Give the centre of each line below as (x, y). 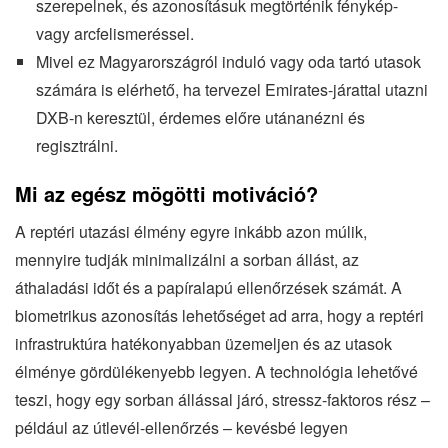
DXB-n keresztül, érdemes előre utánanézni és (200, 118)
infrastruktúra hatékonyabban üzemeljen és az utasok (203, 344)
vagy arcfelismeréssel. (114, 34)
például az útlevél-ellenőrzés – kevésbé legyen (181, 428)
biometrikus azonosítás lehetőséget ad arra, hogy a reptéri (219, 316)
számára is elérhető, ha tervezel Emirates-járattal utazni (231, 90)
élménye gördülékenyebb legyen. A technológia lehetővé (216, 372)
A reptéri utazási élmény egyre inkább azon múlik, (191, 232)
